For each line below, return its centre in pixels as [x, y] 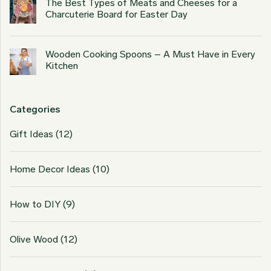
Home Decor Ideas [50, 169]
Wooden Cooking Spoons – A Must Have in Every [150, 54]
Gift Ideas [31, 134]
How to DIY [35, 204]
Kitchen [62, 65]
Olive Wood [34, 239]
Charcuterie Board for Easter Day [116, 14]
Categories [35, 109]
